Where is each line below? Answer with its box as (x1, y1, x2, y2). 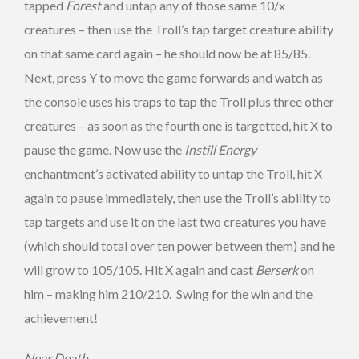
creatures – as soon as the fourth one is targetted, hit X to (24, 117, 333, 133)
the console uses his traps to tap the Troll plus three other (24, 93, 334, 109)
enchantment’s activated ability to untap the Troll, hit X (24, 165, 322, 181)
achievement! (24, 309, 98, 325)
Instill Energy (184, 141, 256, 157)
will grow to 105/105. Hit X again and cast (24, 261, 256, 277)
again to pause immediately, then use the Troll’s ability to (24, 189, 331, 205)
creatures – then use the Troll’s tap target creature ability (24, 21, 333, 37)
